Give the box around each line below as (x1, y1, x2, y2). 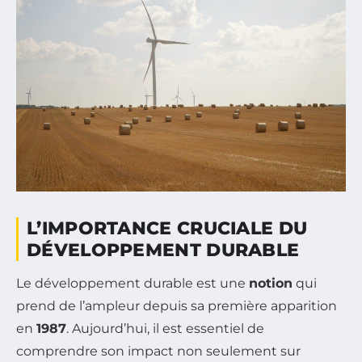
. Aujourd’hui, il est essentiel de (66, 321, 264, 337)
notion (249, 276, 293, 292)
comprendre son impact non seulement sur (16, 343, 301, 360)
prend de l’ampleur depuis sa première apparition (16, 298, 337, 314)
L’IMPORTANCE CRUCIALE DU (27, 217, 308, 240)
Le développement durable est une (16, 276, 249, 292)
